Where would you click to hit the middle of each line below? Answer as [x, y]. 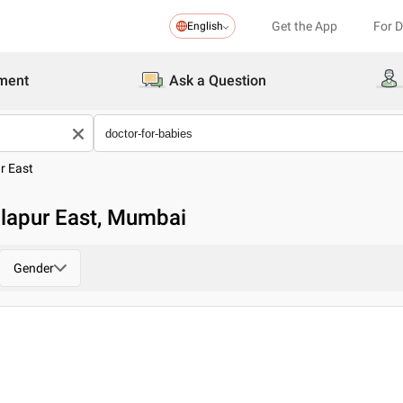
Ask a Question [218, 81]
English [205, 26]
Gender [34, 268]
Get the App [304, 26]
